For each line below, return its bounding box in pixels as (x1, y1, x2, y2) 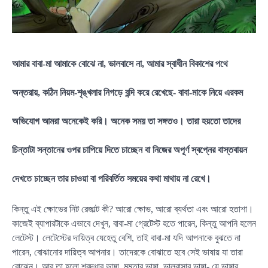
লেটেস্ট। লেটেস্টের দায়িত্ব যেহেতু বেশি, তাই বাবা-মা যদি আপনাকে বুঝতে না (12, 233, 240, 243)
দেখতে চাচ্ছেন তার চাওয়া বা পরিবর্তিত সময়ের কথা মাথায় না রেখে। (12, 173, 211, 184)
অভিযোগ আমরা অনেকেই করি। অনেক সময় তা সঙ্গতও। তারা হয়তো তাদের (12, 115, 240, 126)
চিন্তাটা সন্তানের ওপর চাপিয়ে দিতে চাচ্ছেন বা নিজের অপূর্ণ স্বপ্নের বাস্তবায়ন (12, 144, 247, 155)
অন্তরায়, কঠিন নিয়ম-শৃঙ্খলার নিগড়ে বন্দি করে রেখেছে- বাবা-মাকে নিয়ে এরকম (12, 87, 243, 98)
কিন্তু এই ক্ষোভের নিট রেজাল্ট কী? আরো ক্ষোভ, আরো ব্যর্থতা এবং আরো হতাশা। (12, 204, 254, 215)
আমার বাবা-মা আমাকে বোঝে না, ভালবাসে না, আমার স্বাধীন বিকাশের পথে (12, 58, 228, 69)
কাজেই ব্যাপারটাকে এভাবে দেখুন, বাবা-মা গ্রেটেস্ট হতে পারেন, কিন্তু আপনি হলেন (12, 218, 256, 229)
